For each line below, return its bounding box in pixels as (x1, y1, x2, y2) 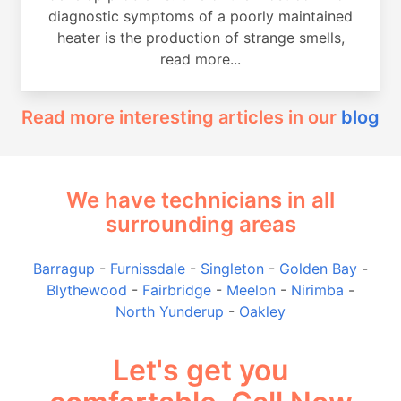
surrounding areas (105, 210, 296, 237)
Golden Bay (279, 259, 357, 277)
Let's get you (113, 353, 288, 388)
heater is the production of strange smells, (56, 28, 345, 47)
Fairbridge (142, 280, 211, 299)
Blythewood (47, 280, 127, 299)
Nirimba (291, 280, 344, 299)
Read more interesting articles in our (21, 106, 341, 128)
